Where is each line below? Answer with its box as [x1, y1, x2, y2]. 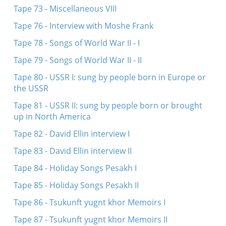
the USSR [13, 83, 48, 94]
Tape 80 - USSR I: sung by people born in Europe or [13, 72, 206, 83]
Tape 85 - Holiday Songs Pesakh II [13, 180, 139, 191]
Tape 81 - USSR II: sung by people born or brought [13, 100, 202, 111]
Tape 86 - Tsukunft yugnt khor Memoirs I [13, 197, 165, 208]
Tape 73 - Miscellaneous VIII [13, 3, 117, 14]
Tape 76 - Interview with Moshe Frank [13, 20, 153, 31]
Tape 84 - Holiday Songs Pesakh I [13, 162, 137, 174]
